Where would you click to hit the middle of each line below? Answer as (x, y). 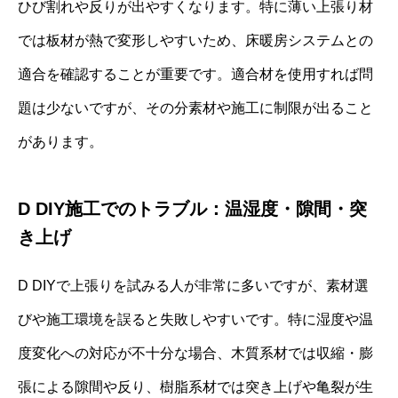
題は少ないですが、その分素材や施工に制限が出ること (195, 108)
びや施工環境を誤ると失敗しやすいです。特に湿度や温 (195, 320)
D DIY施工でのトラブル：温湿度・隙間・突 (192, 209)
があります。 (60, 142)
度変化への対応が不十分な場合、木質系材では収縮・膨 (195, 354)
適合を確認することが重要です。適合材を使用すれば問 (195, 75)
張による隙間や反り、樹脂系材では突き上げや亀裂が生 (195, 387)
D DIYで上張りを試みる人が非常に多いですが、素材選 (193, 286)
